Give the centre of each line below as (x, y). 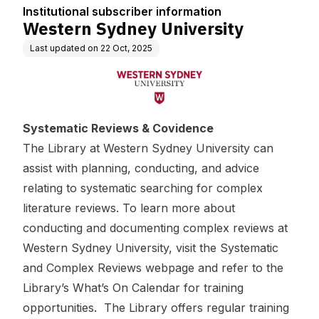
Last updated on (64, 48)
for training (212, 288)
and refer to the (239, 268)
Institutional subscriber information (122, 11)
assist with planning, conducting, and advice (141, 168)
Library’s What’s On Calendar (101, 288)
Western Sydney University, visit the (121, 248)
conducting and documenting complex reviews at (155, 228)
